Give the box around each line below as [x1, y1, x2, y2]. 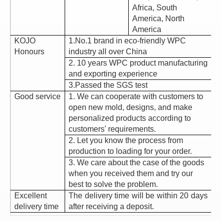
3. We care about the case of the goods [69, 158, 204, 167]
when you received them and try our [69, 169, 193, 178]
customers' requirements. [69, 125, 156, 133]
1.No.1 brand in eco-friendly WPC [69, 37, 186, 45]
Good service [14, 92, 61, 101]
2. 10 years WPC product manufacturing [69, 59, 208, 67]
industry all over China [69, 47, 147, 56]
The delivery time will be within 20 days [69, 191, 208, 200]
